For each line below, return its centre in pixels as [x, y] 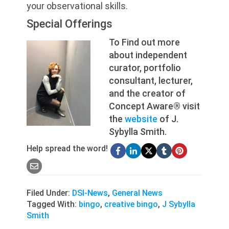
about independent [148, 55]
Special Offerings [70, 24]
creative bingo [131, 204]
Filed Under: [50, 193]
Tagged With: [53, 204]
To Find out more [145, 42]
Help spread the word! [67, 148]
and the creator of [147, 93]
